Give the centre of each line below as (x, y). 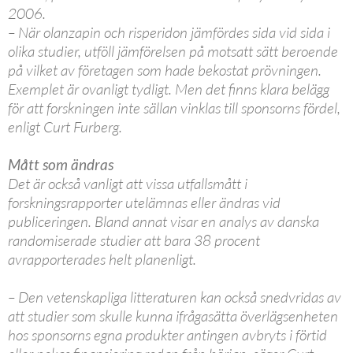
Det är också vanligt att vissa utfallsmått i (128, 183)
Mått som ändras (61, 164)
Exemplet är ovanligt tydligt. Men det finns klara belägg (169, 89)
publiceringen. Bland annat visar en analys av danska (163, 221)
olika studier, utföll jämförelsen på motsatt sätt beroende (173, 51)
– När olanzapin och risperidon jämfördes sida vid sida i (169, 32)
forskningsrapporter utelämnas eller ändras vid (144, 202)
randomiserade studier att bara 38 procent (134, 240)
